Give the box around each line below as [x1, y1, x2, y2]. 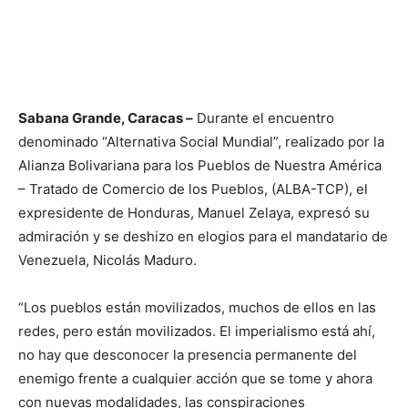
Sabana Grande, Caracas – [18, 108, 193, 127]
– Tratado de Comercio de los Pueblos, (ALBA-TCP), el [18, 179, 368, 198]
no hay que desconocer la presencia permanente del [18, 345, 357, 363]
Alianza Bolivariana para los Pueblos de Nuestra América [18, 156, 382, 174]
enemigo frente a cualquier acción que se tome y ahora [18, 369, 372, 387]
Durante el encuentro [193, 108, 334, 127]
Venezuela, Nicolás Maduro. [18, 250, 197, 269]
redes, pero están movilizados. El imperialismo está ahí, [18, 321, 375, 340]
